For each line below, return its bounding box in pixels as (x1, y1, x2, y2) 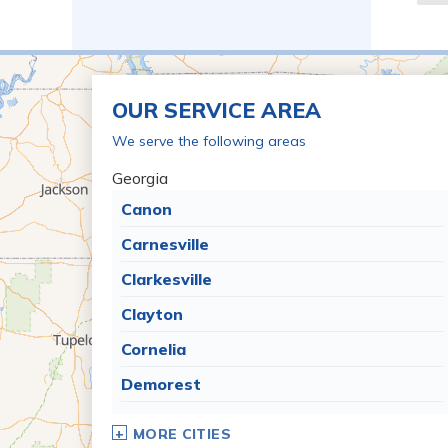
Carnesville (121, 234, 209, 255)
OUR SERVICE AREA (112, 97, 321, 124)
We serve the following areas (112, 132, 306, 151)
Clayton (121, 304, 183, 325)
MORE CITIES (133, 425, 231, 444)
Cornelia (121, 339, 186, 360)
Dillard (121, 409, 172, 430)
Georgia (112, 168, 168, 189)
